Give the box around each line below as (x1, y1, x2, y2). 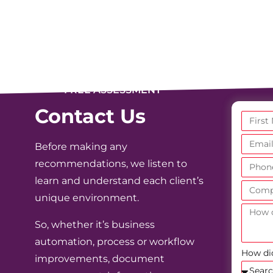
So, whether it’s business (34, 218, 155, 230)
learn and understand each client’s (34, 174, 204, 186)
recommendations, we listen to (34, 157, 187, 169)
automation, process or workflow (34, 235, 194, 247)
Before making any (34, 140, 127, 152)
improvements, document (34, 252, 165, 264)
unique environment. (34, 191, 139, 204)
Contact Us (34, 104, 146, 128)
